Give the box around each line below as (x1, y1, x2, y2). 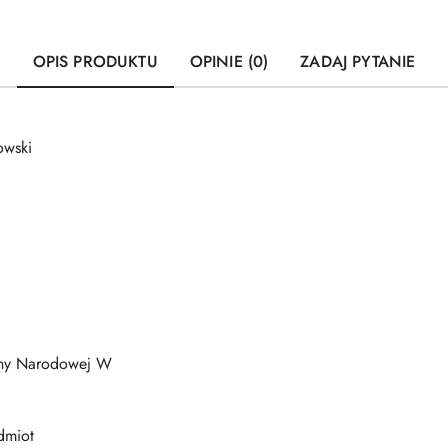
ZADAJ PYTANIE (300, 50, 416, 73)
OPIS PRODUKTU (32, 50, 158, 73)
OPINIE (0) (189, 50, 269, 73)
